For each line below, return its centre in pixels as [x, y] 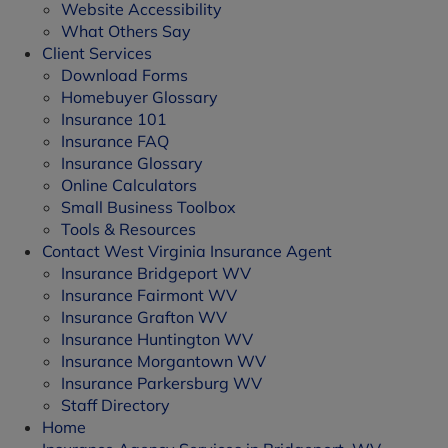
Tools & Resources [128, 229]
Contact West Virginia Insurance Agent [186, 251]
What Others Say [125, 31]
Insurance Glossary [131, 163]
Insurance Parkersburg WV [161, 383]
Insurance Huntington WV [156, 339]
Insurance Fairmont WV [148, 295]
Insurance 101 [113, 119]
